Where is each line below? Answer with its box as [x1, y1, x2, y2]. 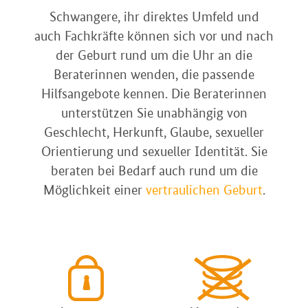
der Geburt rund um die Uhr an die [56, 47, 252, 64]
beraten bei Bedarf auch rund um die [50, 162, 258, 179]
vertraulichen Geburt [145, 181, 263, 199]
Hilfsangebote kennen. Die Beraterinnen [41, 85, 267, 102]
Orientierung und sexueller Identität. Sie [41, 143, 267, 160]
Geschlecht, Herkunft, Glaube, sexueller [44, 124, 264, 141]
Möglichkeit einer [43, 181, 146, 199]
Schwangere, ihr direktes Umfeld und [49, 8, 259, 25]
